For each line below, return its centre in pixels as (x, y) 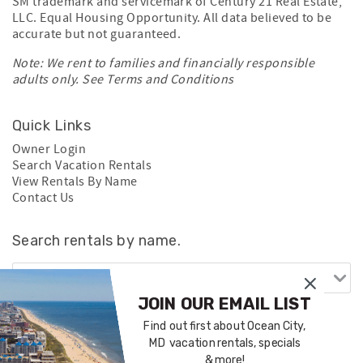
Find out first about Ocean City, (225, 326)
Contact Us (43, 198)
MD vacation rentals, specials (225, 343)
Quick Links (52, 126)
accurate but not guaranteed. (97, 34)
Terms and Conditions (170, 79)
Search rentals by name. (97, 241)
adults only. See (60, 79)
